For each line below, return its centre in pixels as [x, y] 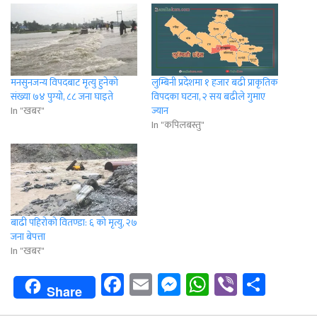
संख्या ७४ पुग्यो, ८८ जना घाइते [62, 96]
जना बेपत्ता [28, 237]
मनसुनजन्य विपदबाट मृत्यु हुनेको [64, 82]
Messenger [232, 284]
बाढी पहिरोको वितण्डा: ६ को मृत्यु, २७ [74, 223]
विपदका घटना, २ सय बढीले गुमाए [208, 96]
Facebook [168, 284]
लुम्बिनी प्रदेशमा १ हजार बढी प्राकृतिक [215, 82]
